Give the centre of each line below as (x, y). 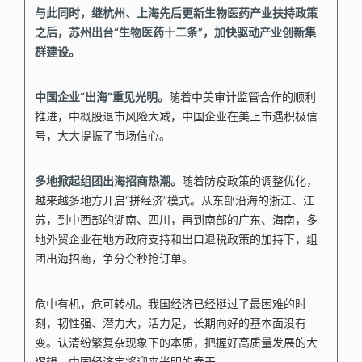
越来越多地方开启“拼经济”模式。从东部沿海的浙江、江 (175, 200)
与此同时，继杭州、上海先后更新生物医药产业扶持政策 (177, 13)
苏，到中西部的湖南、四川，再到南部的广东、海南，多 (177, 219)
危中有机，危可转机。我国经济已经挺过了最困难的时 (171, 303)
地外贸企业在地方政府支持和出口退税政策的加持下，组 (177, 239)
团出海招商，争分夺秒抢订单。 (114, 258)
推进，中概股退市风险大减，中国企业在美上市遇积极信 (177, 116)
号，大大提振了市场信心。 (103, 135)
